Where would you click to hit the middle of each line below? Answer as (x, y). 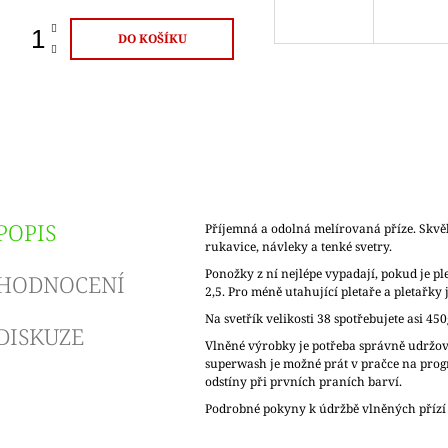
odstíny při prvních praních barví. (303, 382)
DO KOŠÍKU (152, 39)
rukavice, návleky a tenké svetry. (299, 247)
